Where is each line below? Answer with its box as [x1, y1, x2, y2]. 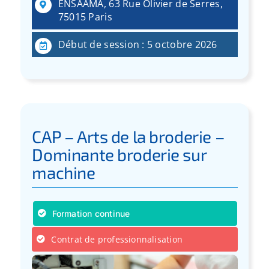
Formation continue [52, 208, 130, 219]
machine [32, 162, 95, 183]
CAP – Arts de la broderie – [32, 125, 225, 147]
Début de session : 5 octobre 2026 [58, 37, 217, 51]
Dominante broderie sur [32, 144, 207, 165]
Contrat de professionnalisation [51, 233, 183, 245]
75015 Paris [58, 10, 112, 23]
